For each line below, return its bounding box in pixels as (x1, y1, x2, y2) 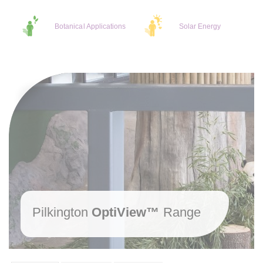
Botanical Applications (55, 22, 126, 31)
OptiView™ (92, 205, 160, 220)
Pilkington (32, 205, 92, 220)
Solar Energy (179, 22, 221, 31)
